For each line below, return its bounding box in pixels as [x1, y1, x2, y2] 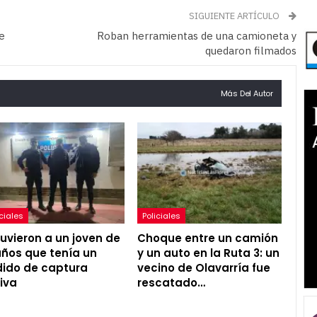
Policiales [142, 209, 180, 221]
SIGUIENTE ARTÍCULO [189, 9, 282, 22]
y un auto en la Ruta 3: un [137, 245, 279, 260]
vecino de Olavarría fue [137, 260, 270, 275]
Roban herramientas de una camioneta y [97, 28, 296, 42]
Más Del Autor [220, 87, 273, 99]
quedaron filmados [205, 43, 296, 57]
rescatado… [137, 275, 205, 290]
